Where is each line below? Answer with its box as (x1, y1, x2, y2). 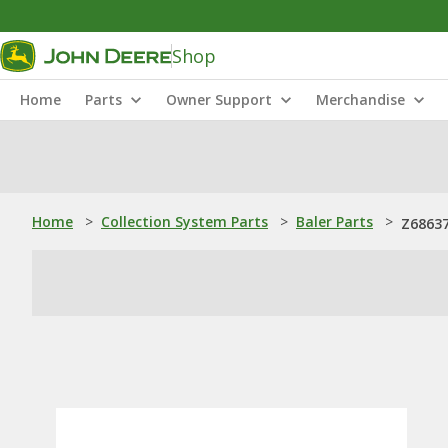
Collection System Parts (101, 212, 268, 231)
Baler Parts (296, 212, 373, 231)
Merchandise (316, 90, 405, 109)
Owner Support (166, 90, 272, 109)
